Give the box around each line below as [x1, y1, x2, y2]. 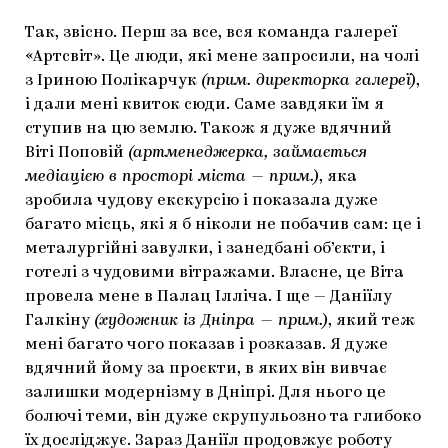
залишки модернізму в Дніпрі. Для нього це [25, 385, 386, 402]
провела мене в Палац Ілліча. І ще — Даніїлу [25, 289, 392, 306]
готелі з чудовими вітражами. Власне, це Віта [25, 265, 404, 282]
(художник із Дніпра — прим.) [94, 313, 328, 330]
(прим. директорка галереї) [201, 73, 416, 90]
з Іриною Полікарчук [25, 73, 201, 90]
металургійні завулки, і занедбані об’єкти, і [25, 241, 385, 258]
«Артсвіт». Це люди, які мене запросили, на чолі [25, 49, 419, 66]
